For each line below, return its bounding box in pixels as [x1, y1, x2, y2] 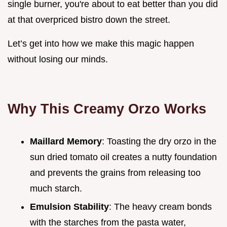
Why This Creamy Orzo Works [8, 100, 206, 117]
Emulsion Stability [30, 202, 109, 212]
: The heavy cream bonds [109, 202, 212, 212]
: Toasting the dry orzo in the [102, 136, 216, 146]
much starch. [30, 183, 82, 194]
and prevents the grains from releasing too [30, 167, 201, 178]
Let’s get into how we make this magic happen [8, 38, 194, 49]
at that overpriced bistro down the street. [8, 14, 170, 25]
